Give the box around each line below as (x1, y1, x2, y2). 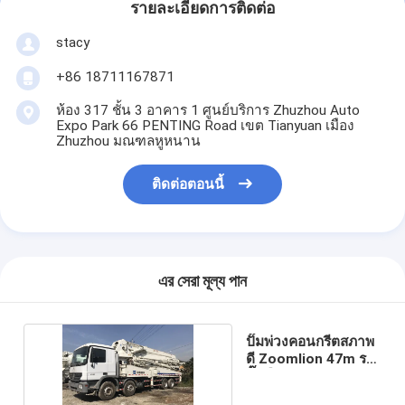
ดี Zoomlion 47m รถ (246, 350, 375, 367)
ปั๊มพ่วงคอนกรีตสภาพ (246, 333, 375, 350)
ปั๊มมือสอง (246, 367, 306, 384)
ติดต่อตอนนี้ (152, 176, 225, 193)
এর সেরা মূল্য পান (158, 272, 247, 291)
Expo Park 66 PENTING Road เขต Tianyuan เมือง (55, 117, 354, 134)
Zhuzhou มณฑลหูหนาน (55, 132, 201, 149)
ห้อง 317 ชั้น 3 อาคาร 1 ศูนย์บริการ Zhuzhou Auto (55, 101, 360, 118)
